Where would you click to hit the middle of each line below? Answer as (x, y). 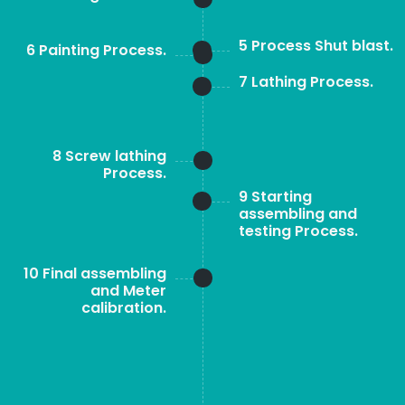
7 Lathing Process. (306, 82)
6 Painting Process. (96, 50)
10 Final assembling (95, 273)
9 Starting (275, 197)
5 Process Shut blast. (316, 46)
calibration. (124, 308)
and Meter (128, 291)
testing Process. (298, 231)
